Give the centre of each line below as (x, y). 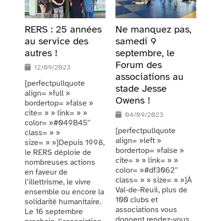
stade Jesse (141, 89)
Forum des (139, 65)
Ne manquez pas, (153, 30)
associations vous (146, 210)
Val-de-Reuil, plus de (151, 190)
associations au (149, 77)
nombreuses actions (60, 163)
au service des (56, 41)
